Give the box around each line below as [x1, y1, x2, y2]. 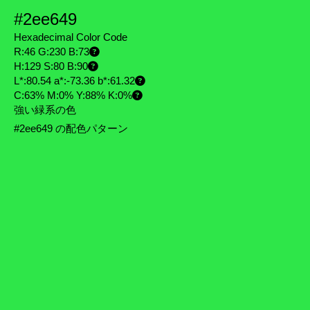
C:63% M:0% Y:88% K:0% [14, 90, 132, 101]
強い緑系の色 [14, 104, 76, 116]
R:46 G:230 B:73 [14, 46, 89, 57]
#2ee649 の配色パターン [14, 123, 131, 134]
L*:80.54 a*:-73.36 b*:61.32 [14, 75, 135, 86]
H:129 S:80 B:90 [14, 61, 88, 72]
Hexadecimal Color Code [14, 32, 127, 43]
